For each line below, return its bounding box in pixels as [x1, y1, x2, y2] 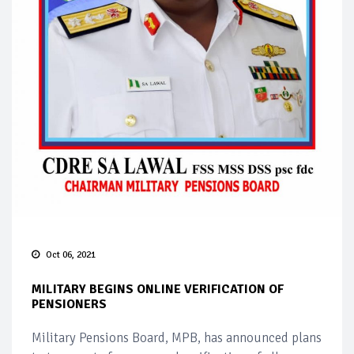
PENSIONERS [32, 296, 107, 312]
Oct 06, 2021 [46, 248, 96, 261]
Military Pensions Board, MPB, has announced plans [32, 329, 322, 346]
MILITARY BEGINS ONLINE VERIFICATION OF [32, 281, 284, 297]
